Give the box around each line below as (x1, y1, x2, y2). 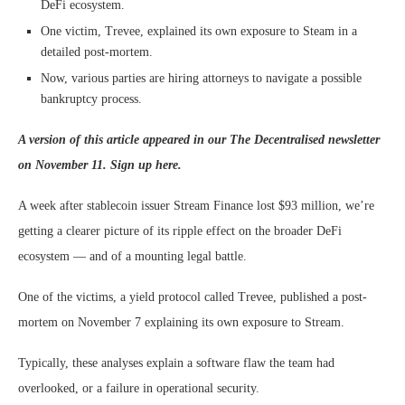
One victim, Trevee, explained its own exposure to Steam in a (41, 24, 357, 38)
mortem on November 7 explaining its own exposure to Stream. (18, 315, 344, 329)
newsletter (325, 132, 380, 146)
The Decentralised (230, 132, 325, 146)
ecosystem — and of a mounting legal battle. (18, 249, 247, 263)
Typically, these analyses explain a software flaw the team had (18, 355, 334, 370)
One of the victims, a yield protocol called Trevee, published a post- (18, 289, 367, 304)
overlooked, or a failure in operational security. (18, 381, 259, 395)
